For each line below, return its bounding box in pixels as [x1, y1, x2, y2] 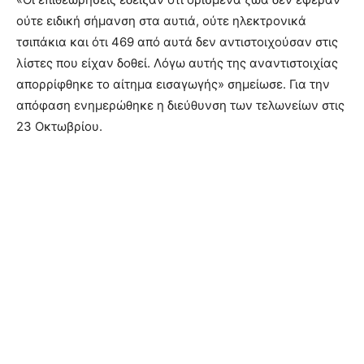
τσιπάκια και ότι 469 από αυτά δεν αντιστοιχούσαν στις [16, 33, 338, 50]
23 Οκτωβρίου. [16, 118, 102, 134]
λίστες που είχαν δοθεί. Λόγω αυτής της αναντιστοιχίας [16, 54, 338, 71]
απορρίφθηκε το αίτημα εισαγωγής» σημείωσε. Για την [16, 76, 330, 92]
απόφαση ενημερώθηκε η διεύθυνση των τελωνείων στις [16, 97, 344, 113]
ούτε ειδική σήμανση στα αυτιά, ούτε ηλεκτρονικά [16, 12, 306, 28]
